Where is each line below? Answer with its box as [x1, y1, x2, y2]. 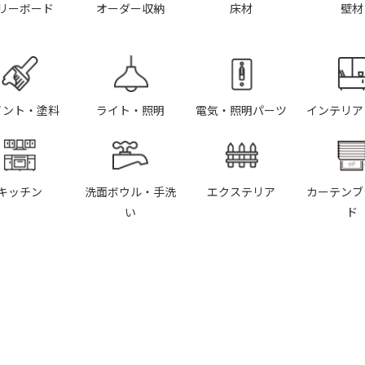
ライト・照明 [96, 102, 165, 119]
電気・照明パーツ [196, 102, 287, 119]
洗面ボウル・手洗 [85, 183, 176, 200]
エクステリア [207, 183, 275, 200]
